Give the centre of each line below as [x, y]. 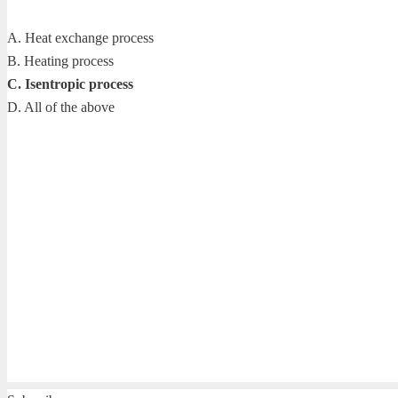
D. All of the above [61, 107]
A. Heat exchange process [80, 37]
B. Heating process [60, 60]
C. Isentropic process [70, 84]
